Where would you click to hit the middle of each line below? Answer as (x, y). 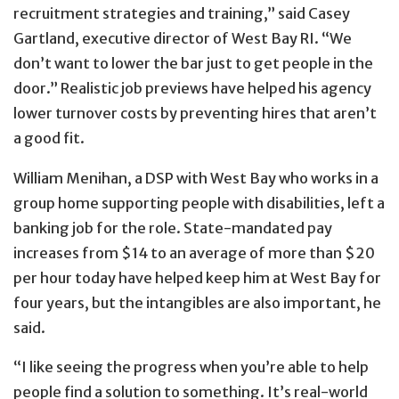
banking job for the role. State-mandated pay (173, 228)
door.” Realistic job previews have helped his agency (192, 89)
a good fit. (49, 138)
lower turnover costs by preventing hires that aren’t (195, 114)
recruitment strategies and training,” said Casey (182, 14)
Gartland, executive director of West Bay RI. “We (183, 39)
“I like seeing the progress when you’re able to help (191, 367)
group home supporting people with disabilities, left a (199, 203)
